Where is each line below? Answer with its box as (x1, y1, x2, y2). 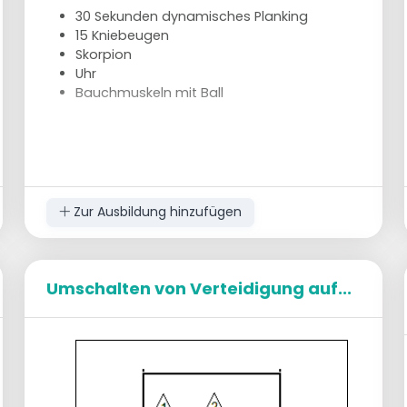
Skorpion (75, 45, 133, 64)
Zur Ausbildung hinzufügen (69, 203, 242, 222)
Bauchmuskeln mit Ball (75, 83, 224, 102)
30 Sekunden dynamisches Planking (75, 6, 309, 25)
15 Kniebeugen (75, 25, 170, 45)
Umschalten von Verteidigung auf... (46, 276, 352, 300)
